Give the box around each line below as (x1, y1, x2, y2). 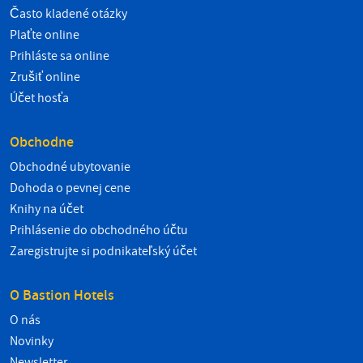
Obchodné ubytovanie (10, 158, 130, 176)
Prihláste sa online (10, 47, 109, 65)
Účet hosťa (10, 89, 69, 107)
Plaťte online (10, 26, 79, 44)
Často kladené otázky (10, 5, 127, 23)
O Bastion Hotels (10, 285, 114, 305)
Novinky (10, 332, 53, 350)
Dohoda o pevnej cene (10, 179, 130, 197)
